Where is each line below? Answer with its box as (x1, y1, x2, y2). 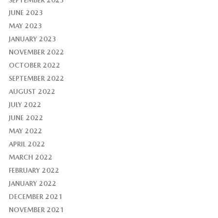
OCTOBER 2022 (8, 61, 60, 70)
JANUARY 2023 (8, 35, 56, 43)
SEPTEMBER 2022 (8, 74, 64, 83)
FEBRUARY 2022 (8, 166, 59, 175)
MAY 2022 (8, 127, 42, 135)
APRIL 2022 (8, 140, 45, 148)
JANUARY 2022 (8, 180, 56, 188)
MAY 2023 (8, 22, 42, 30)
